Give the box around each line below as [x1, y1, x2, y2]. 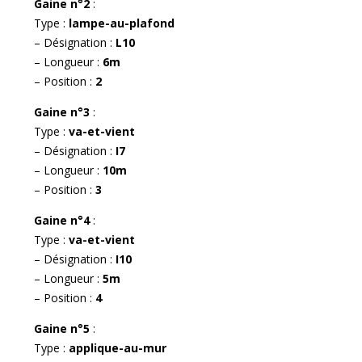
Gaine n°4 [34, 212, 93, 228]
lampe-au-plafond [69, 15, 175, 31]
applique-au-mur [69, 339, 166, 356]
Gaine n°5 [34, 320, 93, 336]
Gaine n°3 [34, 103, 93, 120]
